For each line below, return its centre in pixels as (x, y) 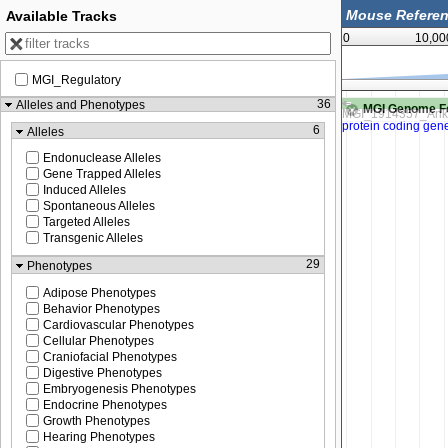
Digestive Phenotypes (102, 372)
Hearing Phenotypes (99, 436)
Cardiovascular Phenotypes (118, 324)
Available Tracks (61, 16)
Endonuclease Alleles (102, 158)
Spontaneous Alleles (99, 206)
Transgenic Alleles (93, 238)
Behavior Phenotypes (101, 308)
